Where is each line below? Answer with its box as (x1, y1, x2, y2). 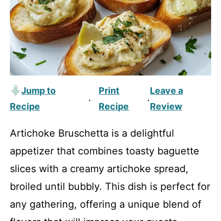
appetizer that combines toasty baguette (10, 145, 199, 157)
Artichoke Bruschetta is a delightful (10, 127, 174, 139)
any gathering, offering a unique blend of (10, 198, 201, 210)
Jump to (21, 85, 56, 96)
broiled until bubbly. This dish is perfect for (10, 181, 210, 192)
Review (149, 101, 182, 111)
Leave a (149, 85, 183, 96)
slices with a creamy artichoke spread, (10, 163, 188, 175)
